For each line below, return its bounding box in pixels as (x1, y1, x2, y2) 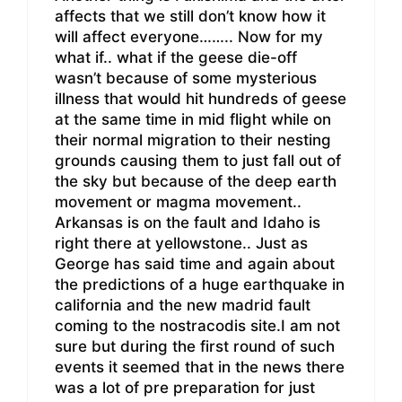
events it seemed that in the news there (55, 358, 345, 377)
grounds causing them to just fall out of (55, 152, 341, 170)
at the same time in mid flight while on (55, 110, 331, 129)
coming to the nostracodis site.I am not (55, 317, 340, 336)
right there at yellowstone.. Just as (55, 234, 308, 253)
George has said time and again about (55, 255, 335, 274)
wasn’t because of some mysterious (55, 69, 317, 88)
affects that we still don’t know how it (55, 7, 326, 26)
